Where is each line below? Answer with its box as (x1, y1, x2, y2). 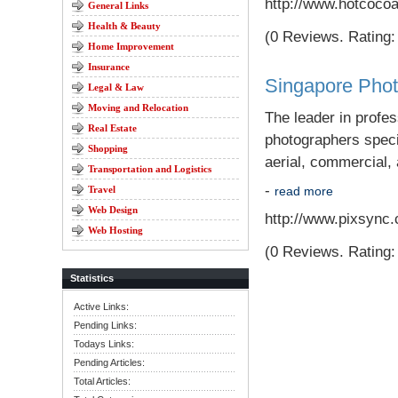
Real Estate (88, 123, 137, 133)
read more (275, 184, 333, 198)
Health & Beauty (88, 20, 161, 31)
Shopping (88, 143, 128, 154)
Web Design (88, 204, 138, 215)
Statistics (70, 273, 114, 283)
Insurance (88, 61, 130, 72)
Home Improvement (88, 41, 174, 52)
